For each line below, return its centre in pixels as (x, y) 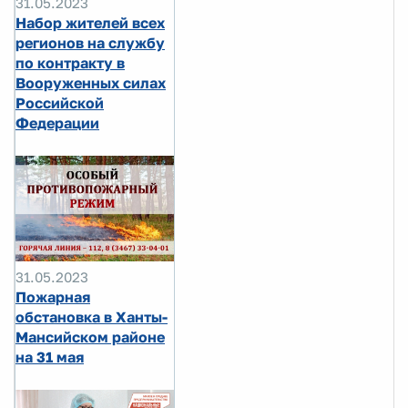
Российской (60, 103)
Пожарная (53, 297)
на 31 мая (50, 357)
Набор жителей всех (90, 23)
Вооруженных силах (91, 83)
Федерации (57, 123)
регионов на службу (90, 43)
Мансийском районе (90, 337)
